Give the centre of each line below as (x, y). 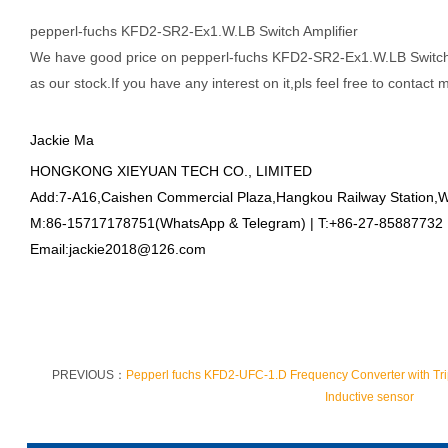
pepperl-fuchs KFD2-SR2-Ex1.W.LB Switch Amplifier (194, 31)
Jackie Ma (62, 140)
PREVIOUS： (88, 375)
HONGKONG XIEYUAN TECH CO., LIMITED (171, 171)
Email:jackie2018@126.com (118, 249)
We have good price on (105, 57)
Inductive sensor (369, 397)
